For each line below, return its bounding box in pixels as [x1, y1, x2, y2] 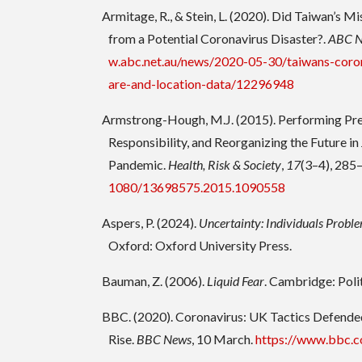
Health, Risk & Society [168, 157, 282, 173]
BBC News [137, 331, 192, 347]
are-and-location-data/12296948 [108, 76, 295, 92]
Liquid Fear [207, 273, 265, 289]
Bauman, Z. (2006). [102, 273, 208, 289]
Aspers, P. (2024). [102, 215, 200, 231]
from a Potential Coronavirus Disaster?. [108, 31, 329, 47]
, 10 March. [192, 331, 256, 347]
